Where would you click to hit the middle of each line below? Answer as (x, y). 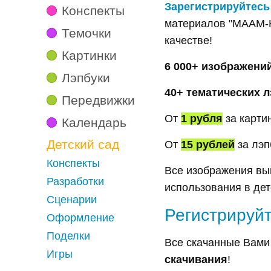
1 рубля (202, 119)
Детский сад (83, 144)
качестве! (188, 41)
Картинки (89, 55)
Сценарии (72, 200)
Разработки (75, 181)
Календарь (94, 122)
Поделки (68, 236)
